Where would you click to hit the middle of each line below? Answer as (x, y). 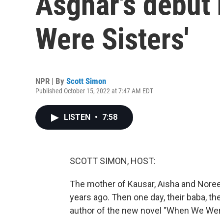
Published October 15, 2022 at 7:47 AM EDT (94, 91)
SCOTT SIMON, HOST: (113, 161)
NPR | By (51, 81)
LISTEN (78, 117)
